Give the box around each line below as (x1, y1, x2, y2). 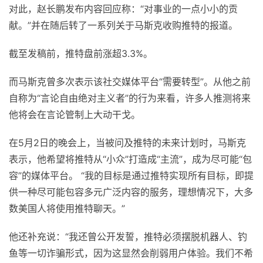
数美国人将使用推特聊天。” (9, 203, 125, 214)
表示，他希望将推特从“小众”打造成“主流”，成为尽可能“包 (9, 153, 252, 165)
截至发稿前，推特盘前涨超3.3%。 (9, 48, 153, 59)
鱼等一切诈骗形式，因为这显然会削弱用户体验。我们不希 (9, 247, 253, 259)
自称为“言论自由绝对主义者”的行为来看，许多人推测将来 (9, 92, 251, 104)
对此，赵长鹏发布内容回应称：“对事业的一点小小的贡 (9, 3, 238, 15)
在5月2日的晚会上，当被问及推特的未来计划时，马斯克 (9, 137, 246, 149)
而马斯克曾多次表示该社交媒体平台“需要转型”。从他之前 (9, 76, 251, 87)
